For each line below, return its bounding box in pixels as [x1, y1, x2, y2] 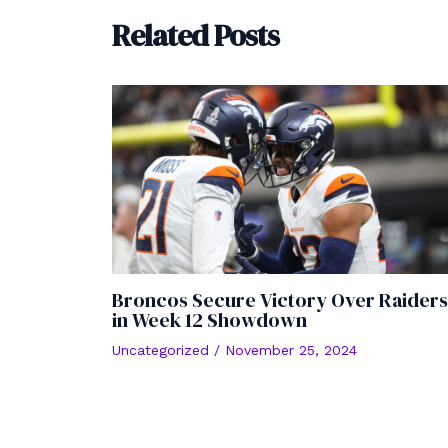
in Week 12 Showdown [112, 306, 307, 335]
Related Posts [112, 14, 279, 56]
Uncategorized [112, 342, 209, 359]
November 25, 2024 [225, 342, 357, 359]
